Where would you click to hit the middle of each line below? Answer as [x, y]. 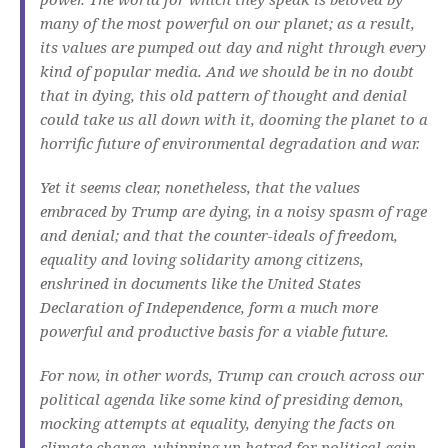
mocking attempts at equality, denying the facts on [217, 423]
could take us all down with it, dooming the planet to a [234, 119]
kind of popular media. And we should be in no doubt [227, 71]
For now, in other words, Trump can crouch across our [232, 375]
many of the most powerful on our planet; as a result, [227, 23]
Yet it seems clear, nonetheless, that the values [200, 187]
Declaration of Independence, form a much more [209, 307]
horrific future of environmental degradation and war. [230, 143]
